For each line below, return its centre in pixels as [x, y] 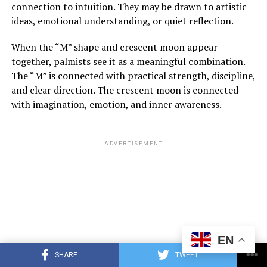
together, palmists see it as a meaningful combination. [128, 62]
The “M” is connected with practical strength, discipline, [133, 76]
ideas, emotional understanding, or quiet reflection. [122, 21]
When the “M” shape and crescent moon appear [114, 47]
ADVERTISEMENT [133, 144]
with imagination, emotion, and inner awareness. [116, 105]
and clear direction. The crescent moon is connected [125, 90]
